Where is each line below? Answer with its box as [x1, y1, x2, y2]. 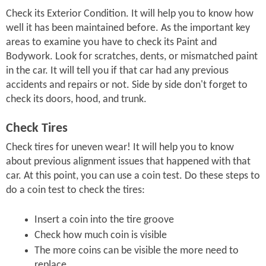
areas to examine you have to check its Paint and [6, 37, 217, 49]
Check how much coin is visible [34, 229, 167, 241]
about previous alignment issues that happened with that [6, 156, 251, 167]
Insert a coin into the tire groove [34, 214, 174, 226]
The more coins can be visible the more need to [34, 245, 239, 256]
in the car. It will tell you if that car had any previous [6, 65, 229, 77]
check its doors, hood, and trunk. [6, 94, 147, 106]
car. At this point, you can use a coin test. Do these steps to [6, 170, 260, 182]
